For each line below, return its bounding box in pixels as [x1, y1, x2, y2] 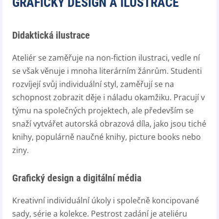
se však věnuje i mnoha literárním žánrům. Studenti [12, 66, 202, 76]
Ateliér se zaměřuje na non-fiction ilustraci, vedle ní [12, 52, 200, 63]
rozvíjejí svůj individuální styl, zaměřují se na [12, 79, 174, 89]
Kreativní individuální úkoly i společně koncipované [12, 195, 199, 206]
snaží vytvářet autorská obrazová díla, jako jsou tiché [12, 118, 206, 129]
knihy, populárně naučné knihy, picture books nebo [12, 131, 201, 142]
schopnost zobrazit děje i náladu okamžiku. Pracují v [12, 92, 205, 103]
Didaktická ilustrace [12, 29, 90, 41]
